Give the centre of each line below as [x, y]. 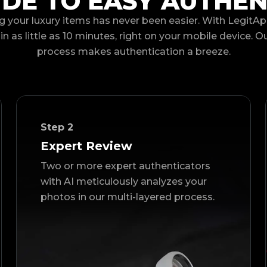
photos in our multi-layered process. [127, 197]
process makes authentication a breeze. [133, 52]
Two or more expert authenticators [125, 166]
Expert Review [86, 146]
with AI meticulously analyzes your [123, 182]
